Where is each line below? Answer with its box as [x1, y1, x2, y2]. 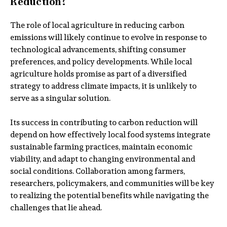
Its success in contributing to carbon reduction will [10, 116, 198, 129]
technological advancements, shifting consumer [10, 43, 186, 56]
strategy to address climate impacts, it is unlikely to [10, 80, 197, 93]
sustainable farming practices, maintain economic [10, 140, 193, 154]
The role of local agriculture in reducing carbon [10, 19, 184, 32]
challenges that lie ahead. [10, 201, 102, 214]
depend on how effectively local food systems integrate [10, 128, 210, 141]
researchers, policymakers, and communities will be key [10, 177, 214, 190]
